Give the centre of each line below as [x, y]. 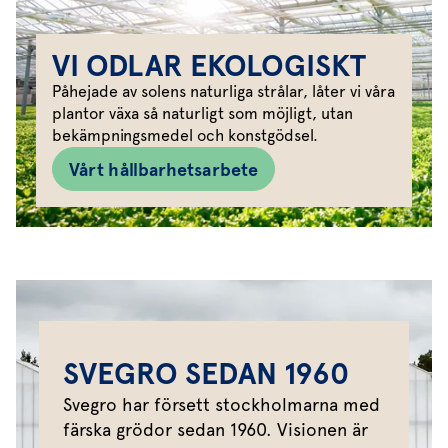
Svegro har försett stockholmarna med [221, 405]
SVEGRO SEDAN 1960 [206, 374]
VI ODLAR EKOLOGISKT [209, 66]
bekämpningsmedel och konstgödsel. [185, 136]
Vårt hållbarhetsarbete [163, 169]
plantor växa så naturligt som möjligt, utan [202, 114]
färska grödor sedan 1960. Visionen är [215, 430]
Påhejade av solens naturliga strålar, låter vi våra [223, 92]
